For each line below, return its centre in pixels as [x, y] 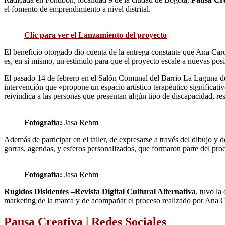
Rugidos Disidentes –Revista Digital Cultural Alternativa [100, 192]
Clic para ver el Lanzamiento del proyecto [95, 35]
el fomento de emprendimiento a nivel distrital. [77, 9]
